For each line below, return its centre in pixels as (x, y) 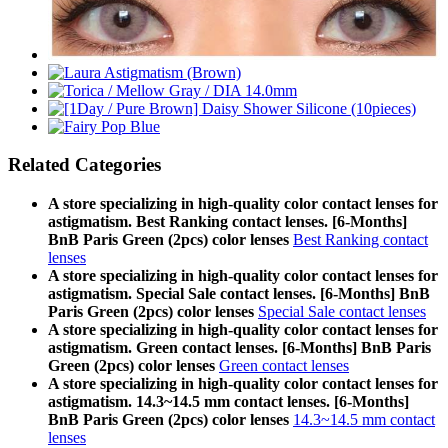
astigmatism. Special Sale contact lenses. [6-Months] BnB (239, 294)
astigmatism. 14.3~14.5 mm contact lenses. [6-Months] (228, 402)
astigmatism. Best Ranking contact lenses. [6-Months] (227, 222)
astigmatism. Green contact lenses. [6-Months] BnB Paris (239, 348)
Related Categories (84, 165)
